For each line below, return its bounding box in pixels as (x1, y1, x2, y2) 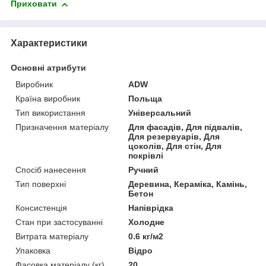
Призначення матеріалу (15, 122, 109, 132)
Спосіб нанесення (15, 164, 86, 175)
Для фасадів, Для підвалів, (128, 122, 243, 132)
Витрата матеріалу (15, 231, 88, 241)
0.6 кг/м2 (128, 231, 164, 241)
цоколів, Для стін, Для (128, 141, 222, 151)
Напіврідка (128, 202, 174, 213)
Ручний (128, 164, 159, 175)
